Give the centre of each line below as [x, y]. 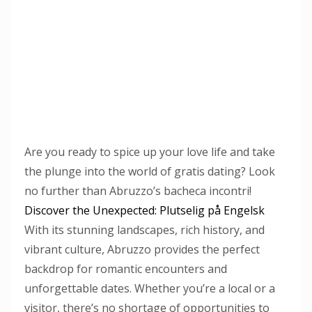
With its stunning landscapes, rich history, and [145, 230]
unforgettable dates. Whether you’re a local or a [150, 288]
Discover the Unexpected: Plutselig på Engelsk [145, 210]
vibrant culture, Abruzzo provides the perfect [142, 249]
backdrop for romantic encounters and [126, 269]
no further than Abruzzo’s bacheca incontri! [138, 191]
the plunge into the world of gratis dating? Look [150, 171]
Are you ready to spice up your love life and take [150, 152]
